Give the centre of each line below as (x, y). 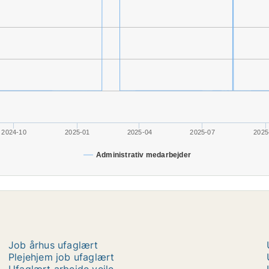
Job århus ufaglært (53, 245)
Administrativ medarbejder (144, 155)
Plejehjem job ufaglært (62, 257)
